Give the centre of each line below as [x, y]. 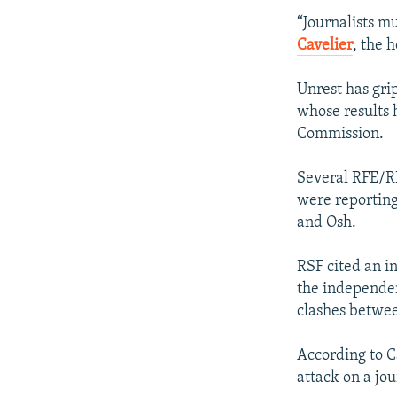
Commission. [341, 134]
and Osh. [327, 222]
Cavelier [325, 45]
